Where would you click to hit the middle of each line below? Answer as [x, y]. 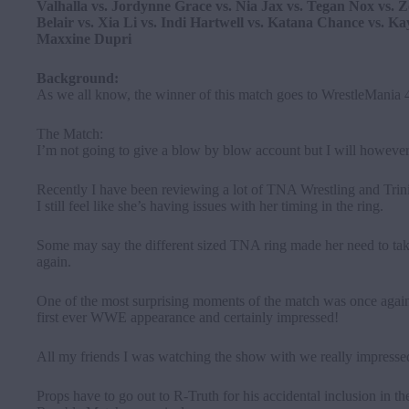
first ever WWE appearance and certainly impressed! [188, 317]
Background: [78, 78]
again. [54, 262]
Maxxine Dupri [84, 39]
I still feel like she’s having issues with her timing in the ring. [210, 206]
